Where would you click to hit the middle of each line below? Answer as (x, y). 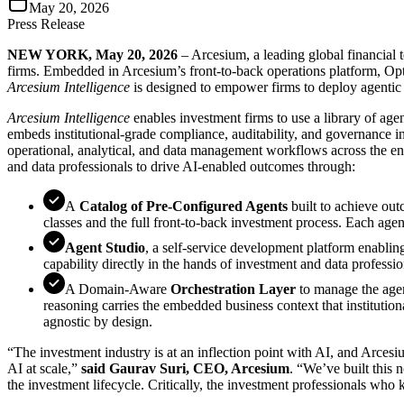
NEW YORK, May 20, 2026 (92, 54)
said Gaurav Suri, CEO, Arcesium (185, 368)
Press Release (46, 23)
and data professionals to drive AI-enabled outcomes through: (181, 166)
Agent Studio (105, 247)
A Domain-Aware (118, 289)
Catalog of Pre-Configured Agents (182, 206)
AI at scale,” (44, 368)
